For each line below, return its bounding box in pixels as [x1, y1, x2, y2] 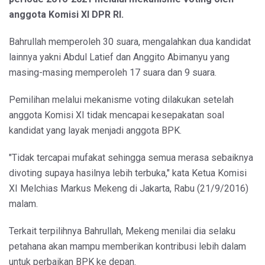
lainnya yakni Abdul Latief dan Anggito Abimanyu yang [9, 51, 230, 63]
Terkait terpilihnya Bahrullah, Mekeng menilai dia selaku [9, 225, 235, 237]
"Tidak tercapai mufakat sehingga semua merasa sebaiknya [9, 152, 253, 164]
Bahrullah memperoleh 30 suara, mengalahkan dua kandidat [9, 36, 251, 48]
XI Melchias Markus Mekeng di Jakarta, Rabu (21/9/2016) [9, 183, 248, 195]
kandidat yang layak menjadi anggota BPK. [9, 125, 182, 137]
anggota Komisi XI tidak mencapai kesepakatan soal [9, 109, 224, 121]
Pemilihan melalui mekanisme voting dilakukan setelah [9, 94, 234, 106]
